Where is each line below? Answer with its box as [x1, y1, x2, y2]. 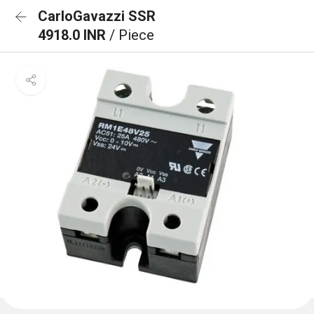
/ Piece [109, 27, 154, 43]
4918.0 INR [38, 27, 109, 43]
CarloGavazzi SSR [38, 8, 156, 25]
